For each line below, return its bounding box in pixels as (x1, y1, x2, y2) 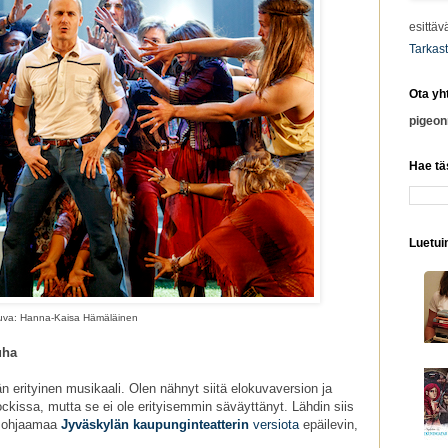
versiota (249, 417, 299, 433)
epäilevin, (299, 417, 358, 433)
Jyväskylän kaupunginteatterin (61, 417, 249, 433)
